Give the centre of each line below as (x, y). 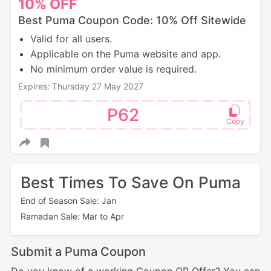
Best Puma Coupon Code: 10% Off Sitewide (132, 21)
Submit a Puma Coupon (78, 252)
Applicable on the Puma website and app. (125, 54)
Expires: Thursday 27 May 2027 (80, 87)
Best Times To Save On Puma (130, 183)
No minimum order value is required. (113, 69)
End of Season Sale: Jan (68, 201)
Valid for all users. (71, 39)
